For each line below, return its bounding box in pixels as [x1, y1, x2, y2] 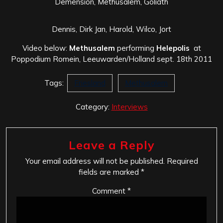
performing [114, 43, 156, 53]
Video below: [22, 43, 69, 53]
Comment [92, 186, 127, 196]
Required [166, 156, 198, 166]
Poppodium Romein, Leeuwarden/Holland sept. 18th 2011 [11, 54, 212, 64]
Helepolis [156, 43, 190, 53]
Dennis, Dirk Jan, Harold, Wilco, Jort [52, 24, 171, 34]
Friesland [74, 78, 106, 88]
